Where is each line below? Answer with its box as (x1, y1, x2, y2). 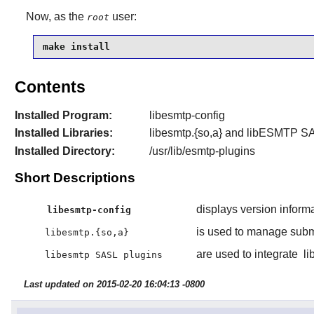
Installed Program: (14, 109, 112, 121)
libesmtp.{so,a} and (149, 127, 247, 139)
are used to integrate (196, 247, 301, 260)
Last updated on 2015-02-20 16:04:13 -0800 (23, 279, 205, 290)
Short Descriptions (14, 170, 135, 185)
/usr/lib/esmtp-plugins (149, 144, 255, 157)
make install (42, 41, 110, 53)
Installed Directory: (14, 144, 115, 157)
